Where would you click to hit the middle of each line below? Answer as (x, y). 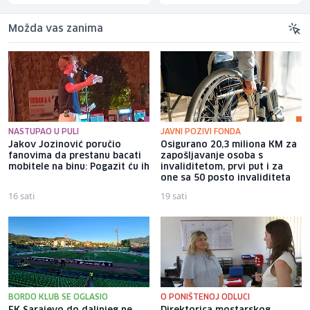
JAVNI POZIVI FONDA (201, 131)
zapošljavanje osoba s (212, 156)
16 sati (21, 195)
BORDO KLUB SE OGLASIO (58, 297)
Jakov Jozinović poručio (65, 145)
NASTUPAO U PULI (44, 131)
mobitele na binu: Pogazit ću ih (79, 167)
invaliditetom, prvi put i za (222, 167)
